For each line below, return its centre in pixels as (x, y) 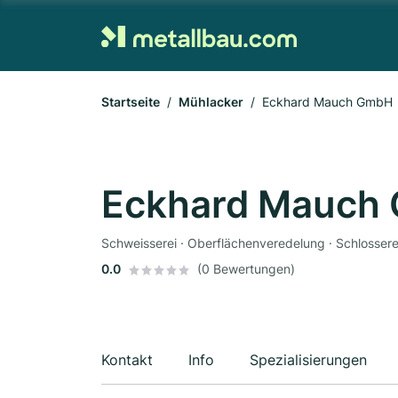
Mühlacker (211, 102)
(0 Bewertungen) (246, 269)
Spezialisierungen (308, 360)
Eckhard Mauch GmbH (327, 102)
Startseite (131, 102)
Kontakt (127, 360)
